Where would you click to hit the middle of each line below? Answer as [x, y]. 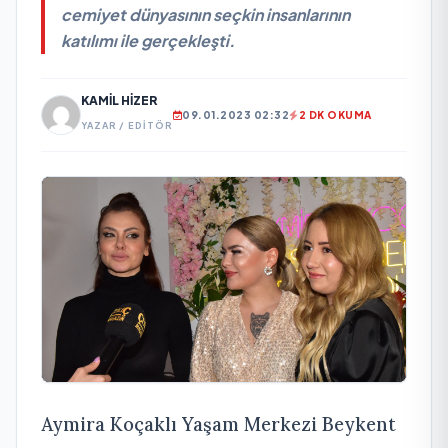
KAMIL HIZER [119, 100]
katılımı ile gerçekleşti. [148, 40]
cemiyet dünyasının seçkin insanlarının [205, 14]
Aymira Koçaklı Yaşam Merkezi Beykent [218, 423]
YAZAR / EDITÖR [127, 125]
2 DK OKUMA [335, 114]
